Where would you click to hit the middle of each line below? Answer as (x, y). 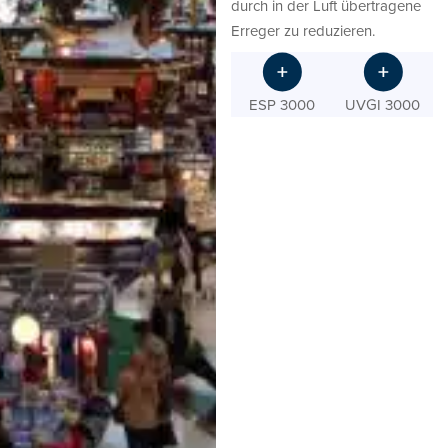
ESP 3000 (281, 105)
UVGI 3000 (383, 105)
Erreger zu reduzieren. (303, 31)
